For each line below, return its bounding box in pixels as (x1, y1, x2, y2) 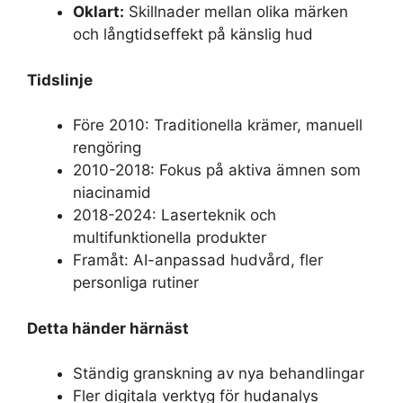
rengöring (73, 139, 141, 157)
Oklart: (73, 3, 124, 21)
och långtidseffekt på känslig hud (73, 25, 313, 43)
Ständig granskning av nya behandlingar (73, 364, 364, 382)
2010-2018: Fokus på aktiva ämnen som (73, 161, 361, 179)
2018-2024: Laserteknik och (73, 206, 276, 224)
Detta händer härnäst (27, 318, 189, 337)
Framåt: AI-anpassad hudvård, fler (73, 251, 323, 269)
